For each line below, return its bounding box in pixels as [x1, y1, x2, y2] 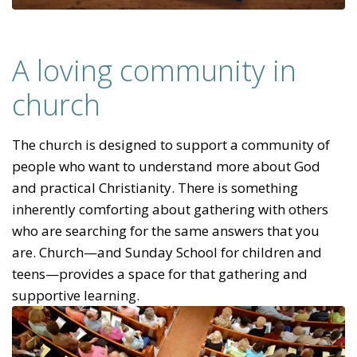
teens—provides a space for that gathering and [12, 265, 308, 284]
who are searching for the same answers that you [12, 222, 320, 241]
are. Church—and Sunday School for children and [12, 243, 322, 262]
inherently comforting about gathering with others [12, 200, 328, 219]
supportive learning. [12, 286, 139, 305]
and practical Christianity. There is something [12, 178, 298, 198]
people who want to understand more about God [12, 157, 320, 176]
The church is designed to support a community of [12, 135, 330, 155]
